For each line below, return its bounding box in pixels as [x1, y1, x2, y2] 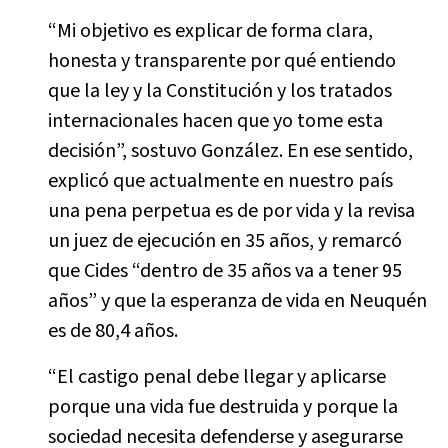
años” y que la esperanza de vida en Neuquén [47, 287, 427, 315]
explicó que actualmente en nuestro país [47, 167, 393, 195]
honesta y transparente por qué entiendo [47, 47, 396, 75]
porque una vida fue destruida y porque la [47, 393, 398, 421]
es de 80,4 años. [47, 317, 182, 345]
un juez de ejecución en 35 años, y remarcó [47, 227, 402, 255]
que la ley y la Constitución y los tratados [47, 77, 392, 105]
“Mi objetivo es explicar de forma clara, [47, 17, 373, 45]
